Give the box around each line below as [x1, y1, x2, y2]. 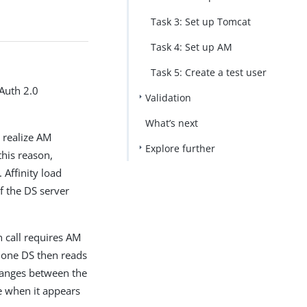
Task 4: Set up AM [150, 40, 232, 53]
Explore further [145, 142, 215, 155]
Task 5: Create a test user [150, 66, 267, 79]
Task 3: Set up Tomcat [150, 15, 251, 28]
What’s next [145, 116, 198, 130]
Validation [145, 91, 191, 104]
